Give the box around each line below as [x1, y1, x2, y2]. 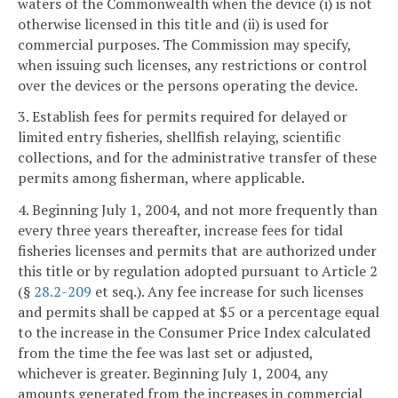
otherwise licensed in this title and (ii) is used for [18, 13, 329, 34]
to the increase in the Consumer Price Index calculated [18, 322, 370, 343]
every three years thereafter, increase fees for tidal [18, 220, 343, 241]
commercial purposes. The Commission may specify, [18, 34, 351, 54]
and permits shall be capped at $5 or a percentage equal [18, 302, 379, 322]
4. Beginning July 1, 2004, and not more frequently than [18, 200, 378, 220]
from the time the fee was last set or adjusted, [18, 343, 313, 363]
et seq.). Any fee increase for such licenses [92, 282, 363, 302]
